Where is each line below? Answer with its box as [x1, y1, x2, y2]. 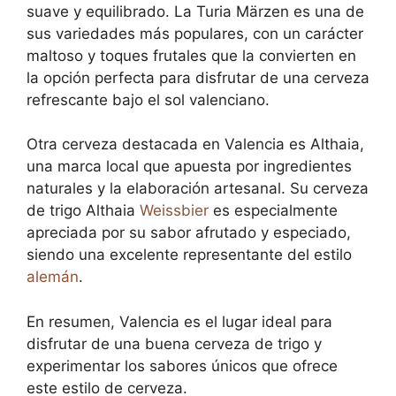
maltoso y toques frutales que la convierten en [27, 46, 356, 65]
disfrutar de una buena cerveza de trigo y [27, 334, 322, 353]
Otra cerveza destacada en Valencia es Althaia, [27, 135, 364, 153]
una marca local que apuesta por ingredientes [27, 157, 352, 175]
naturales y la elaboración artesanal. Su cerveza [27, 179, 369, 197]
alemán [27, 268, 79, 286]
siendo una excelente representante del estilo [27, 246, 352, 263]
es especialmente [209, 202, 338, 219]
